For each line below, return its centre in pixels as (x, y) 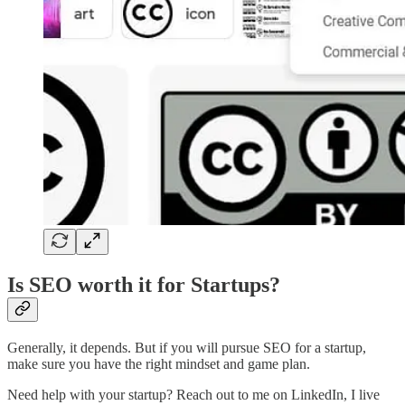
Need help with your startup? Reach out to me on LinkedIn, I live (193, 394)
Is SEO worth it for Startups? (144, 285)
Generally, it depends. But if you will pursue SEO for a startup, (187, 347)
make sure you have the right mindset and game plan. (159, 363)
